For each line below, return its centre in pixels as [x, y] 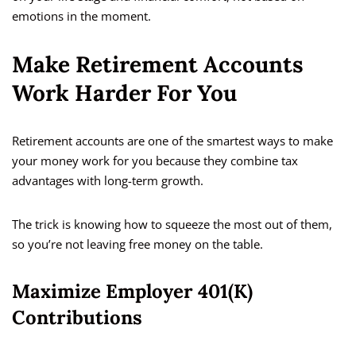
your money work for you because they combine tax [155, 161]
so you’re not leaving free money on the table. [137, 244]
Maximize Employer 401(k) [132, 292]
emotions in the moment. [81, 16]
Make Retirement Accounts [158, 65]
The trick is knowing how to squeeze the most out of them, [172, 224]
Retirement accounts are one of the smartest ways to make [172, 141]
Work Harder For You [124, 93]
